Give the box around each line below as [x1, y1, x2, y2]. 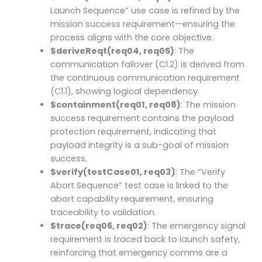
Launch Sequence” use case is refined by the [50, 5, 240, 17]
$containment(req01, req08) [50, 99, 181, 111]
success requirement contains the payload [50, 112, 235, 125]
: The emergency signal [147, 220, 246, 232]
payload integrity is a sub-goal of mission [50, 139, 229, 151]
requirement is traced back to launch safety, [50, 233, 240, 246]
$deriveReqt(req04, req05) [50, 45, 175, 57]
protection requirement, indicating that [50, 126, 217, 138]
